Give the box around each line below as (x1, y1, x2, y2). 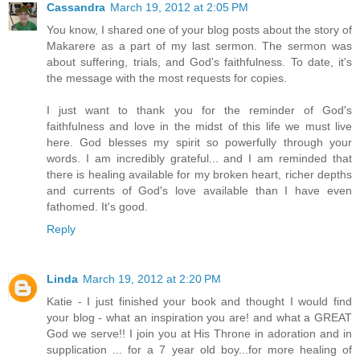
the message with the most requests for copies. (47, 72, 287, 85)
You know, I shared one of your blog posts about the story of (47, 23, 352, 37)
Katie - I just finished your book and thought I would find (47, 295, 352, 309)
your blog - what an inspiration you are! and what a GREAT (47, 311, 352, 325)
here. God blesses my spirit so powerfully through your (47, 136, 352, 149)
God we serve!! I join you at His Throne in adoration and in (47, 327, 352, 341)
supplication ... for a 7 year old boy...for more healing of (47, 343, 352, 357)
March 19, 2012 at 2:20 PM (83, 272, 221, 286)
